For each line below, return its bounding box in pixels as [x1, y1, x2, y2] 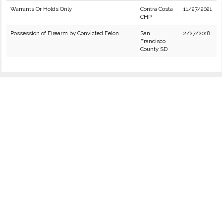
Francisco [140, 38, 166, 45]
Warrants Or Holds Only [10, 5, 72, 12]
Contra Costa [140, 5, 173, 12]
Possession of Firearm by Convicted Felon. [10, 30, 120, 37]
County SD [140, 46, 167, 53]
